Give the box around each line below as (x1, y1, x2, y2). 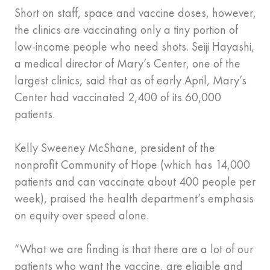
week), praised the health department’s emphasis (14, 190, 254, 207)
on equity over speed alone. (14, 207, 149, 224)
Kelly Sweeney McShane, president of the (14, 140, 215, 156)
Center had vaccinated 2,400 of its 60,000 (14, 89, 221, 105)
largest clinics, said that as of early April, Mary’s (14, 72, 246, 89)
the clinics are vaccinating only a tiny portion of (14, 22, 238, 38)
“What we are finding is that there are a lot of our (14, 241, 253, 257)
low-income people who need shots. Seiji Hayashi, (14, 39, 254, 55)
